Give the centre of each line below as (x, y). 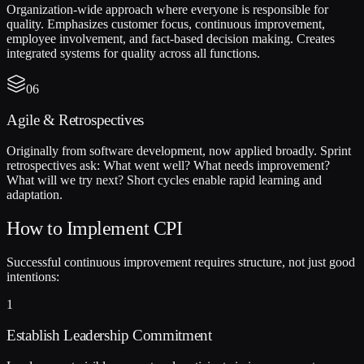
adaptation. (35, 194)
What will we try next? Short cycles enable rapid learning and (164, 180)
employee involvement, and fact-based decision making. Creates (171, 39)
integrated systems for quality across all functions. (133, 54)
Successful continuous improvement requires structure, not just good (181, 262)
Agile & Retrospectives (75, 119)
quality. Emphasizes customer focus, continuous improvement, (166, 24)
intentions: (33, 277)
